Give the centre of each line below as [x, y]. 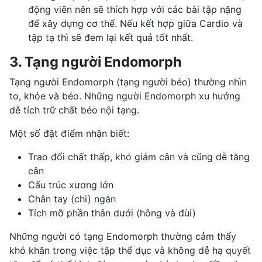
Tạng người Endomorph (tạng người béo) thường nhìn [128, 82]
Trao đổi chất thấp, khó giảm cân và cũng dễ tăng [139, 156]
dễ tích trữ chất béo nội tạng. [74, 110]
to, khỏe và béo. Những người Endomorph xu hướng [125, 96]
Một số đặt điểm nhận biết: [69, 133]
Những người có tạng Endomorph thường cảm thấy [123, 236]
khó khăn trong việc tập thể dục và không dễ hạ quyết [130, 250]
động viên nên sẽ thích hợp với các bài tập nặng [135, 9]
